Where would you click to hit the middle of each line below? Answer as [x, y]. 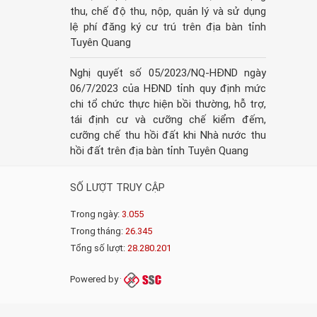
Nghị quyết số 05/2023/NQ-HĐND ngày [168, 73]
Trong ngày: [96, 214]
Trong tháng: [97, 231]
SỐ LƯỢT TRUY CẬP [117, 188]
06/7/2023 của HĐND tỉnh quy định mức [168, 89]
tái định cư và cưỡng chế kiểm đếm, [168, 120]
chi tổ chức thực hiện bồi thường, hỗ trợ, [168, 104]
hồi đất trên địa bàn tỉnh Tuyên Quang [159, 151]
